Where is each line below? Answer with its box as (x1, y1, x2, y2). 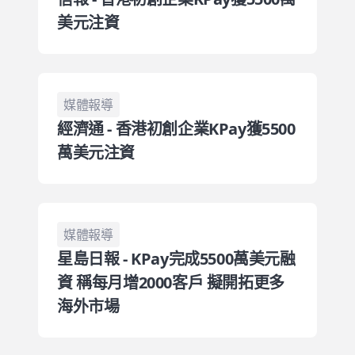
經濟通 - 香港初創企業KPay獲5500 (57, 118, 296, 139)
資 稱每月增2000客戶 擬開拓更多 (57, 272, 284, 293)
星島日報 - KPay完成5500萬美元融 (57, 248, 296, 269)
